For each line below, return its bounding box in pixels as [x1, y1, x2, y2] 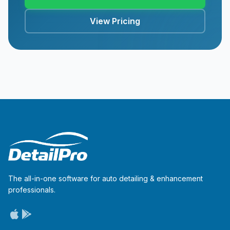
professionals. [8, 185, 55, 194]
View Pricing [90, 16, 140, 26]
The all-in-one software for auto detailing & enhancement [8, 174, 203, 183]
